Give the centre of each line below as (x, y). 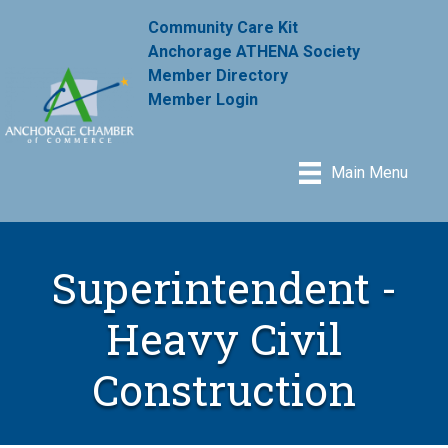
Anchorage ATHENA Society (254, 51)
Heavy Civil (224, 338)
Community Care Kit (223, 27)
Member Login (203, 99)
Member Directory (218, 75)
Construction (224, 389)
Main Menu (370, 173)
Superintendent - (224, 287)
